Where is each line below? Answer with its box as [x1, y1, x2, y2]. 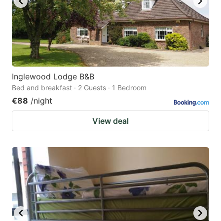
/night [31, 96, 52, 106]
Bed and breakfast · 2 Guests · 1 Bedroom [12, 83, 147, 92]
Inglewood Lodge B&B [12, 72, 94, 82]
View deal [92, 116, 129, 126]
